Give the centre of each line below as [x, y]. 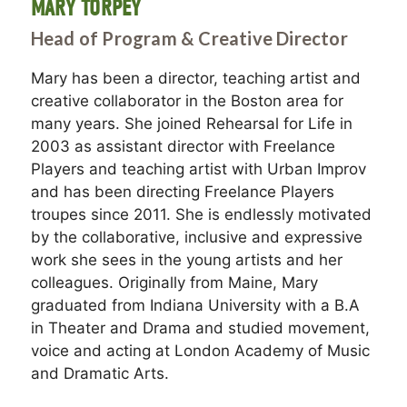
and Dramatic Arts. [99, 373]
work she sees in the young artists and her [186, 259]
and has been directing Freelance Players [182, 191]
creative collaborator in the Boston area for [187, 100]
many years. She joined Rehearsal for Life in [191, 123]
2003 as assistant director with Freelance [183, 146]
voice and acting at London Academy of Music [200, 350]
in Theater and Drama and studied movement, [200, 328]
